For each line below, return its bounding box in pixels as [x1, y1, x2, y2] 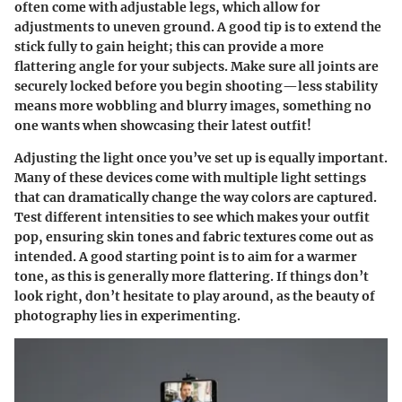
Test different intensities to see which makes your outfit [14, 209, 370, 226]
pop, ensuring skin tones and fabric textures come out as [14, 229, 373, 246]
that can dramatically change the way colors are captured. [14, 189, 377, 206]
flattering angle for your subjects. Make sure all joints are [14, 58, 379, 75]
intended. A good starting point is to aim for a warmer [14, 249, 357, 266]
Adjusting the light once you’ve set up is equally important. [14, 150, 388, 167]
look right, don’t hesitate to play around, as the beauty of [14, 288, 375, 305]
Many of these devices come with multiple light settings [14, 170, 366, 187]
